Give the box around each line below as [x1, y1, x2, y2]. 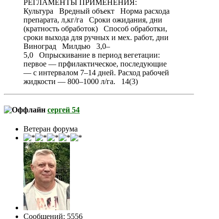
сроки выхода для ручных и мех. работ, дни [23, 33, 169, 42]
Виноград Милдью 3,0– [23, 42, 110, 51]
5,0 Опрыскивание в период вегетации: [23, 51, 160, 60]
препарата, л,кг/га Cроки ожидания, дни [23, 16, 162, 24]
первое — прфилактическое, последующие [23, 60, 167, 68]
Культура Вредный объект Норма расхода [23, 7, 170, 16]
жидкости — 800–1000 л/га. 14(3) [23, 77, 138, 86]
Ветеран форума [23, 124, 78, 133]
